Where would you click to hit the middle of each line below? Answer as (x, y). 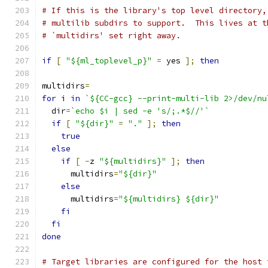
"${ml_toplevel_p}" (109, 61)
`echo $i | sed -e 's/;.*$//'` (140, 111)
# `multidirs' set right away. (111, 36)
